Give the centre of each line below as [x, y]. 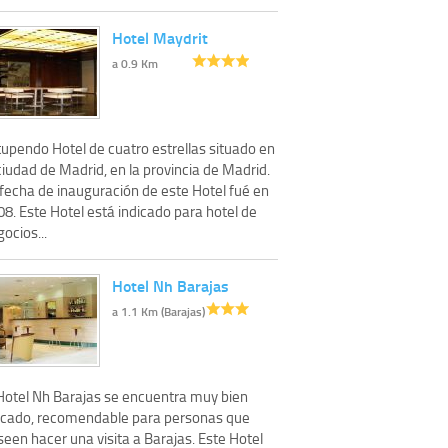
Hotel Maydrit [160, 37]
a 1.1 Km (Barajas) [158, 311]
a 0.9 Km [135, 63]
